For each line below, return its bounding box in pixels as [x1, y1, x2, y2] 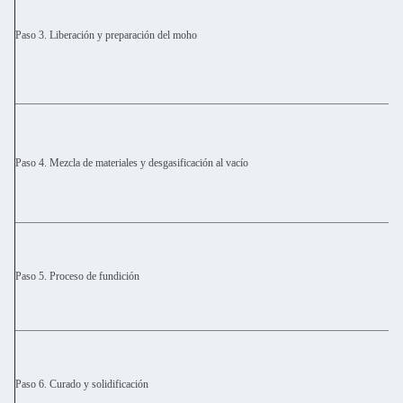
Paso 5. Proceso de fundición [15, 270, 139, 282]
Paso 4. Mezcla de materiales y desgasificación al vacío [15, 157, 248, 169]
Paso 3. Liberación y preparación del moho [15, 29, 197, 41]
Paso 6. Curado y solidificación [15, 378, 148, 390]
